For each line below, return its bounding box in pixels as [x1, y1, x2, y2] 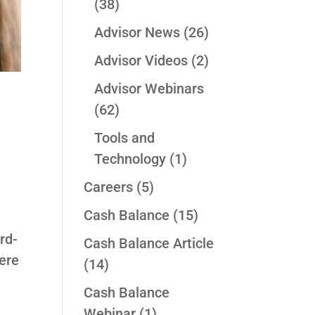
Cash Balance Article [84, 235, 214, 252]
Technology [94, 150, 167, 168]
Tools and [94, 129, 155, 147]
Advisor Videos [94, 52, 188, 70]
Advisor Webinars [94, 80, 205, 98]
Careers [84, 179, 134, 196]
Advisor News [94, 24, 181, 41]
